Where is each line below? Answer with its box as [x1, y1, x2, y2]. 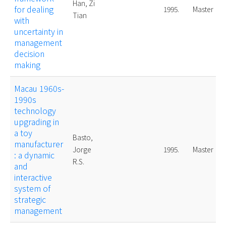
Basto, [73, 132, 93, 143]
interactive [14, 171, 52, 184]
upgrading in [14, 116, 59, 128]
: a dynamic [14, 149, 54, 161]
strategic [14, 193, 46, 206]
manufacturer [14, 138, 63, 150]
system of [14, 182, 50, 195]
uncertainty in [14, 25, 63, 38]
